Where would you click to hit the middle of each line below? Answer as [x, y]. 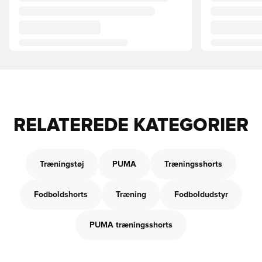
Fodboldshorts [61, 195]
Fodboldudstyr [201, 195]
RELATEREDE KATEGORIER [131, 126]
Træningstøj [62, 164]
